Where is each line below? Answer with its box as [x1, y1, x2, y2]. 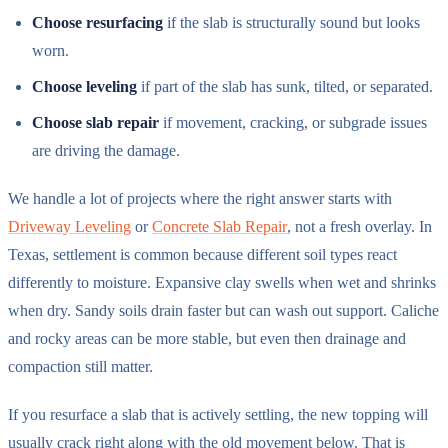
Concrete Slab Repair [152, 217, 287, 235]
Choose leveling [32, 77, 137, 95]
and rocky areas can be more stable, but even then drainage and [8, 329, 406, 347]
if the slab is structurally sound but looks [163, 13, 420, 31]
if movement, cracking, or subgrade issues [159, 113, 427, 131]
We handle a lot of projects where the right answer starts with [8, 189, 392, 207]
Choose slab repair [32, 113, 159, 131]
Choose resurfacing [32, 13, 163, 31]
